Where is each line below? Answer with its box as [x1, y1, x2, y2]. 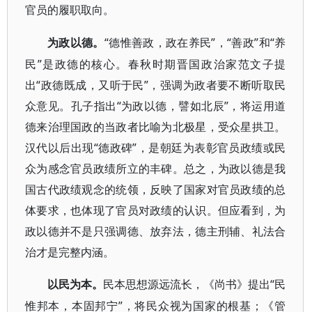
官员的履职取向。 [25, 4, 114, 16]
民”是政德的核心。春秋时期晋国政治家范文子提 [25, 56, 286, 72]
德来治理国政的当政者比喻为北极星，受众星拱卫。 [25, 119, 286, 134]
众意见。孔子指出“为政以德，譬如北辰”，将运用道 [25, 98, 286, 114]
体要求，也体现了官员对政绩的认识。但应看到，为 [25, 203, 286, 218]
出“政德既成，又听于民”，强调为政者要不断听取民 [25, 77, 286, 93]
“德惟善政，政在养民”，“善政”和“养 [104, 35, 286, 50]
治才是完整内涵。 [25, 244, 114, 260]
